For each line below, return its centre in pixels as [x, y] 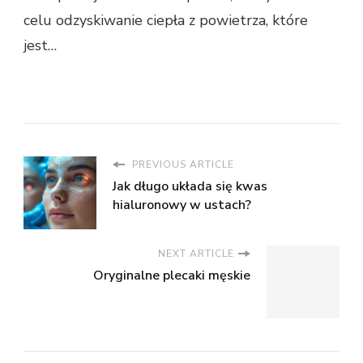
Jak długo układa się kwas [190, 187]
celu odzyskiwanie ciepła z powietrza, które [166, 21]
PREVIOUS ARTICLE [181, 165]
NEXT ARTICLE [196, 254]
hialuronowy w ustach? [182, 205]
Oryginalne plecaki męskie [172, 276]
